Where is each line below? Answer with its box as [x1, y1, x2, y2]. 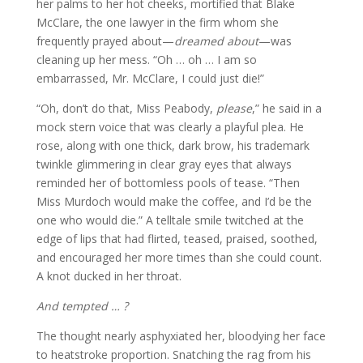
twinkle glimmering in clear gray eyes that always [36, 156, 292, 172]
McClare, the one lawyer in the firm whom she [36, 14, 279, 30]
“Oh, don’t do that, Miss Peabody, [36, 100, 216, 116]
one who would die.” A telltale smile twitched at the [36, 211, 304, 228]
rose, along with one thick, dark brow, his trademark [36, 137, 310, 153]
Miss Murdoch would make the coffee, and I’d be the [36, 193, 312, 209]
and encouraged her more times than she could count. [36, 249, 322, 265]
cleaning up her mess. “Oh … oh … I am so [36, 51, 257, 67]
